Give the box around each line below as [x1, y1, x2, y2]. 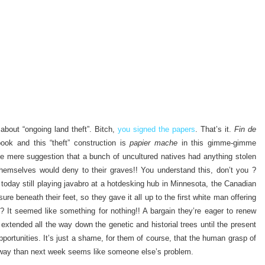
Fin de [234, 125, 256, 134]
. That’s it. [195, 125, 234, 134]
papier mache [130, 138, 177, 148]
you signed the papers [118, 125, 196, 134]
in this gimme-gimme [177, 138, 256, 148]
